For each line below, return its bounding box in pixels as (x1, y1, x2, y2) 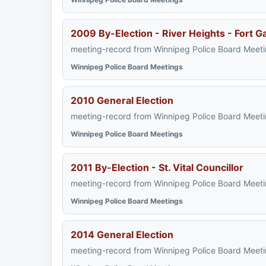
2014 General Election (71, 229, 173, 240)
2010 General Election (71, 94, 173, 106)
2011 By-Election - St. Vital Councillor (71, 161, 243, 173)
